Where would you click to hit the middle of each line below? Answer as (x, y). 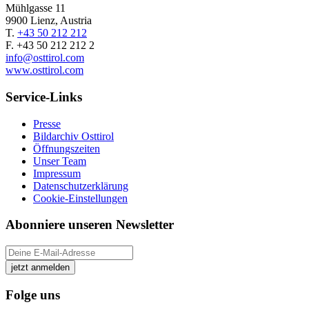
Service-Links (44, 97)
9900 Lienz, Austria (49, 21)
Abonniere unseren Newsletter (90, 225)
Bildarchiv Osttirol (73, 136)
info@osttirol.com (45, 58)
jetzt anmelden (40, 267)
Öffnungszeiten (67, 148)
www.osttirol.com (44, 70)
